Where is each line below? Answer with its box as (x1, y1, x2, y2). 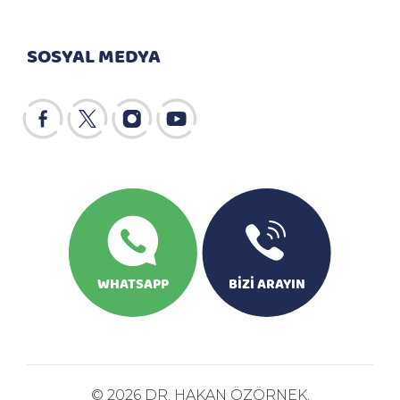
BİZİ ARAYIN (229, 273, 305, 292)
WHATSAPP (97, 273, 169, 292)
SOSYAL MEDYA (27, 42, 161, 68)
